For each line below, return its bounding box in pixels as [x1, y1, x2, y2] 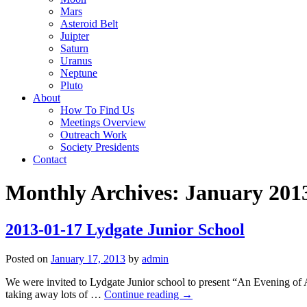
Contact [33, 153, 66, 165]
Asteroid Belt [60, 18, 118, 29]
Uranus [60, 55, 92, 66]
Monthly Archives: [5, 180, 185, 206]
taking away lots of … [5, 288, 104, 300]
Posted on [5, 252, 48, 265]
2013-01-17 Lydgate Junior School [5, 220, 245, 238]
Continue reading [104, 288, 182, 300]
